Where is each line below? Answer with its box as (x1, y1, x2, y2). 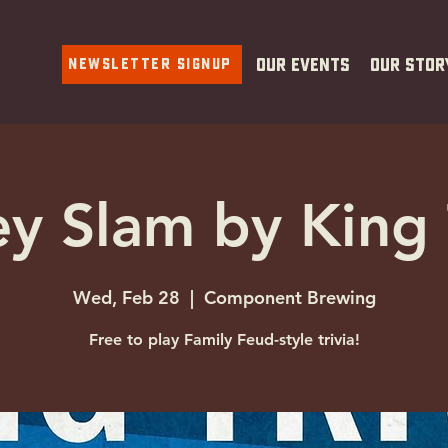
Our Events (256, 55, 350, 76)
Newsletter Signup (68, 55, 232, 73)
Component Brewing (203, 286, 376, 309)
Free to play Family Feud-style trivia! (88, 330, 360, 349)
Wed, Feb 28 (72, 286, 180, 309)
